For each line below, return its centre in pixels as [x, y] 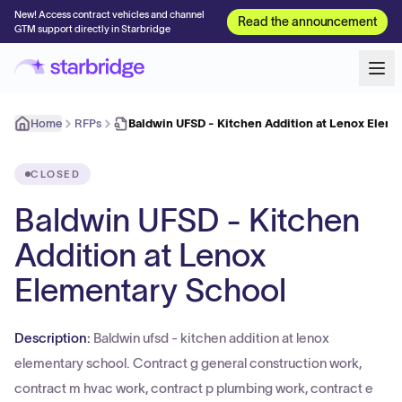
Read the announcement [307, 21]
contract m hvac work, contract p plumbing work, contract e [194, 388]
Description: [54, 338]
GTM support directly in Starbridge [92, 29]
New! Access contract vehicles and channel [109, 14]
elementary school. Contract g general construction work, [188, 363]
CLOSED [56, 174]
